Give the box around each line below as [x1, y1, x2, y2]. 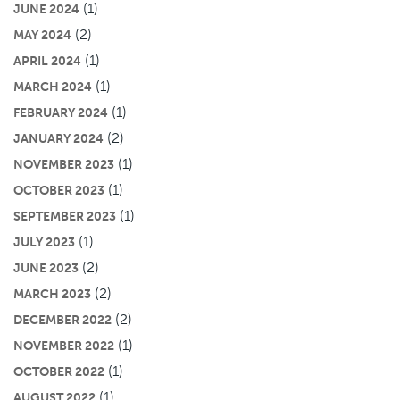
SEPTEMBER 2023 [13, 207, 116, 224]
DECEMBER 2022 [13, 311, 112, 328]
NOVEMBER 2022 [13, 337, 114, 354]
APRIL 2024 [13, 52, 81, 69]
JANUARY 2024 [13, 129, 104, 146]
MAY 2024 [13, 26, 71, 43]
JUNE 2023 [13, 259, 79, 276]
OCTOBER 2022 [13, 362, 104, 379]
